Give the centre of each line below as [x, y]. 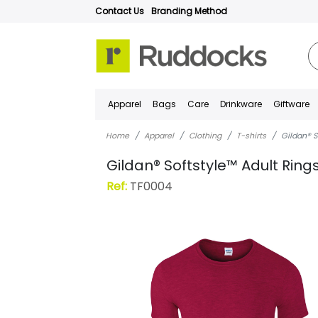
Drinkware [241, 104]
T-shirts [252, 136]
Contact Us [120, 11]
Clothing [205, 136]
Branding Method [190, 11]
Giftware [292, 104]
